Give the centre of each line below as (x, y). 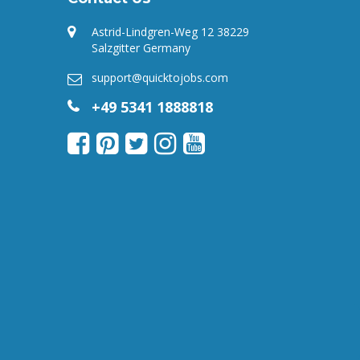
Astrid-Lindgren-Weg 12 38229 (170, 32)
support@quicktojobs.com (160, 78)
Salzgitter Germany (141, 48)
